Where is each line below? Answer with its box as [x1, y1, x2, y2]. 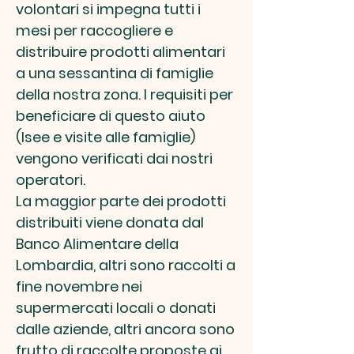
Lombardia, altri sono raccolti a [16, 255, 235, 275]
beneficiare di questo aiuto [16, 106, 205, 126]
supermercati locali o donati [16, 298, 216, 318]
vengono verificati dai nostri [16, 149, 213, 168]
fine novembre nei [16, 277, 142, 296]
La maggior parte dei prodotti [16, 191, 226, 211]
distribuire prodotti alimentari [16, 42, 225, 62]
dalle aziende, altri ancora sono [16, 319, 235, 339]
